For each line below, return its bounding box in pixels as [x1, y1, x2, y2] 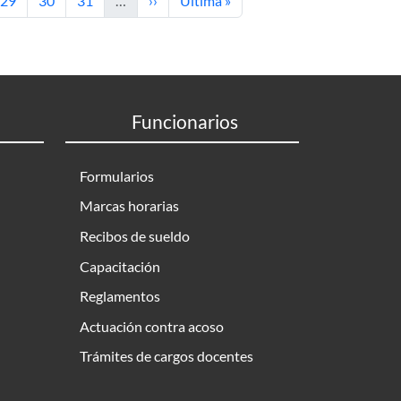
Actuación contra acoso [80, 317, 224, 335]
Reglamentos [80, 287, 160, 305]
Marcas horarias [80, 197, 179, 215]
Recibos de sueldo [80, 226, 190, 244]
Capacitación [80, 257, 160, 275]
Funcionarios [131, 110, 238, 132]
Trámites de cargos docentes [80, 347, 253, 365]
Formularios [80, 166, 154, 184]
